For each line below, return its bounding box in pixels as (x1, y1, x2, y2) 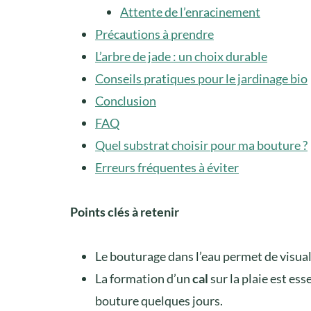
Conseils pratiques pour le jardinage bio (95, 70, 308, 86)
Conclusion (95, 92, 156, 108)
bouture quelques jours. (95, 292, 223, 308)
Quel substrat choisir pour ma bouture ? (95, 137, 308, 153)
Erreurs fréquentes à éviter (95, 159, 239, 175)
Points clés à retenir (70, 203, 179, 219)
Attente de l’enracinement (120, 3, 260, 19)
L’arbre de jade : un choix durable (95, 48, 267, 64)
